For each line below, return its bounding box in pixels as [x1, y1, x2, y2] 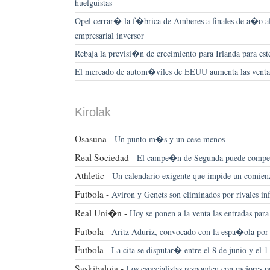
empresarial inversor [74, 30, 144, 42]
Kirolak [74, 105, 111, 119]
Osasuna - [74, 132, 112, 145]
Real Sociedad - [74, 151, 134, 163]
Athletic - [74, 169, 110, 182]
